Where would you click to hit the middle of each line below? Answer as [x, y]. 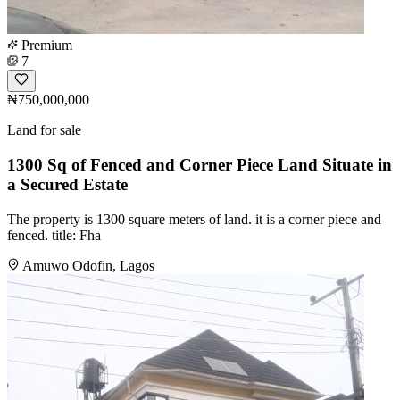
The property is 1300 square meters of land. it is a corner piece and [194, 219]
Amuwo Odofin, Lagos [88, 265]
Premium [45, 46]
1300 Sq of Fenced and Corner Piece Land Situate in [200, 164]
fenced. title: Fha [54, 235]
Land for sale [44, 130]
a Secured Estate [67, 184]
